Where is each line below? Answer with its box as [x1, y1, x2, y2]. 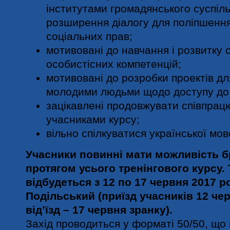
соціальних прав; [46, 30, 132, 42]
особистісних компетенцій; [46, 58, 181, 70]
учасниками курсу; [46, 113, 140, 125]
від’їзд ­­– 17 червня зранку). [26, 204, 172, 216]
